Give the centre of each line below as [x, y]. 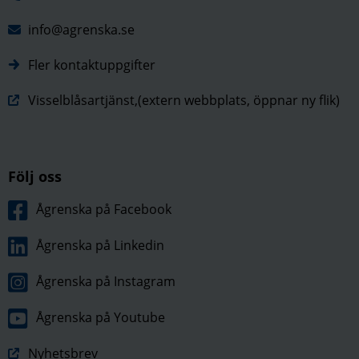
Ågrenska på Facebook [104, 209]
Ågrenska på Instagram [106, 281]
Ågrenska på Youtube [101, 317]
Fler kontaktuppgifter [92, 65]
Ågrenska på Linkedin [100, 245]
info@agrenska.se [81, 30]
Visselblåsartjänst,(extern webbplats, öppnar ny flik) [184, 101]
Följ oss [35, 177]
